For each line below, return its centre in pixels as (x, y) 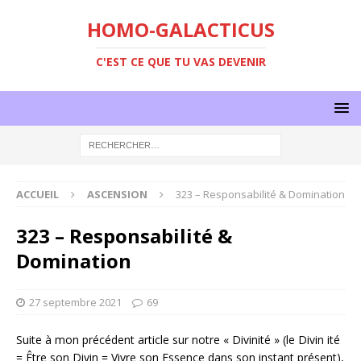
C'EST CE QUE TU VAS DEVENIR (180, 62)
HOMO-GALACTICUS (180, 29)
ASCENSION (117, 194)
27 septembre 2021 (75, 302)
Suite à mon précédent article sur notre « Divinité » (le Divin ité (178, 340)
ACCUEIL (37, 194)
